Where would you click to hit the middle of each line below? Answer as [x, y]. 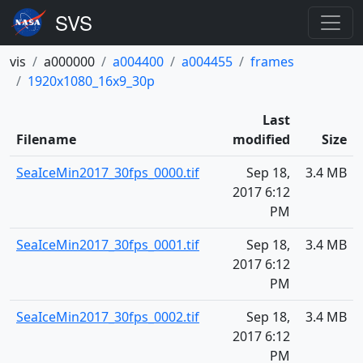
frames [272, 62]
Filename [46, 139]
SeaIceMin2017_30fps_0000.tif [108, 173]
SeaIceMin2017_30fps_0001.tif [108, 245]
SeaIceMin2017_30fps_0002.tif [108, 317]
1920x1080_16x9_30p [91, 81]
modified [261, 139]
